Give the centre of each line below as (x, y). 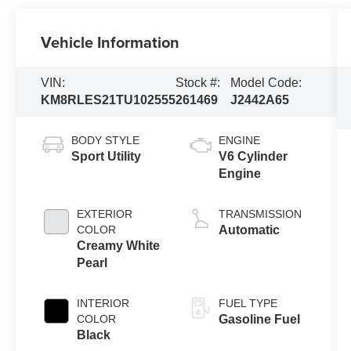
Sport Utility (107, 156)
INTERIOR (103, 303)
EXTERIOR (105, 213)
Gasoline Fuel (259, 319)
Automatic (249, 230)
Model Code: (266, 83)
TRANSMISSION (260, 213)
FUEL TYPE (248, 303)
